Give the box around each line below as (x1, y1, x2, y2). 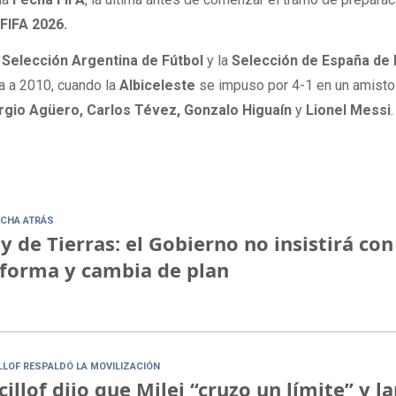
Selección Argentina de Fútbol (2, 51, 204, 69)
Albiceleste (119, 76, 200, 94)
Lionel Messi (306, 101, 392, 118)
